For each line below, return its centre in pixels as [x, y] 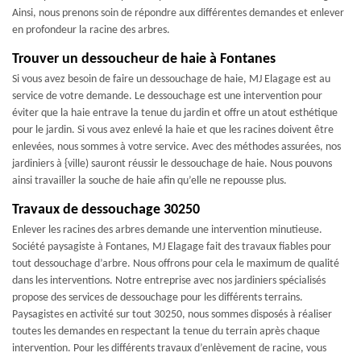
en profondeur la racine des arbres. [91, 30]
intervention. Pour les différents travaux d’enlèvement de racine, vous [169, 349]
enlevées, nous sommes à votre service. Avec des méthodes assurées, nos [176, 147]
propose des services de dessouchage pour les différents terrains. [158, 298]
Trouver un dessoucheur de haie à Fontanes [144, 59]
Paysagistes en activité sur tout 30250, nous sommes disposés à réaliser [172, 315]
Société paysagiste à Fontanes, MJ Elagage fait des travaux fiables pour [172, 247]
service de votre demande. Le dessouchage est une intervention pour [167, 96]
